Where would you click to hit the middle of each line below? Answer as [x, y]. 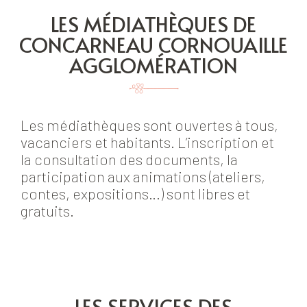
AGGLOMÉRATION [153, 65]
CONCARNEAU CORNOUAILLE [153, 44]
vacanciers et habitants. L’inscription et [147, 142]
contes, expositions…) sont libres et [135, 194]
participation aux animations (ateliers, [143, 176]
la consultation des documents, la [129, 159]
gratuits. [47, 211]
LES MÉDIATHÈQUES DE [153, 24]
